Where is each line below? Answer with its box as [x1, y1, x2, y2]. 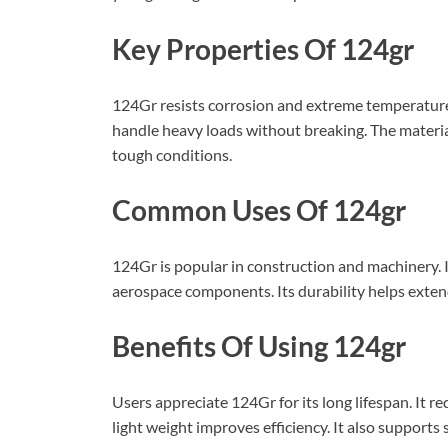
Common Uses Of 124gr [112, 192, 406, 227]
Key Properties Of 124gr [112, 31, 414, 66]
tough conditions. [112, 144, 232, 164]
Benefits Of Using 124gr [112, 329, 406, 364]
